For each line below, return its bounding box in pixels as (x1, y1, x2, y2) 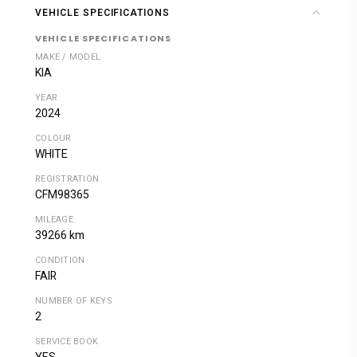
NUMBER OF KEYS (35, 293, 112, 308)
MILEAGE (35, 212, 73, 226)
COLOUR (35, 131, 72, 145)
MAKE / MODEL (35, 49, 101, 64)
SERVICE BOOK (35, 334, 99, 348)
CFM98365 (35, 186, 89, 203)
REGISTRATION (35, 171, 100, 186)
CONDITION (35, 253, 85, 267)
